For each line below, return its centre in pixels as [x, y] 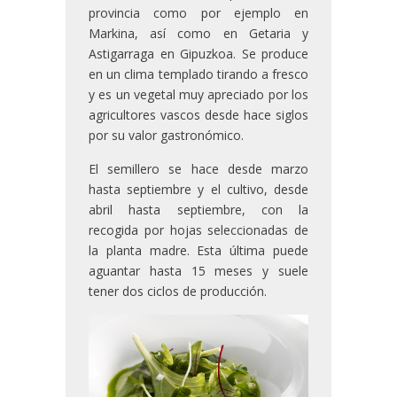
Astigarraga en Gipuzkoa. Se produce [198, 54]
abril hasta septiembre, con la [198, 210]
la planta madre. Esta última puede [198, 250]
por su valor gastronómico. [166, 135]
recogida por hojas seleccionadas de [198, 230]
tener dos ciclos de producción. [178, 291]
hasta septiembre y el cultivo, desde [198, 189]
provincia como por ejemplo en [198, 13]
